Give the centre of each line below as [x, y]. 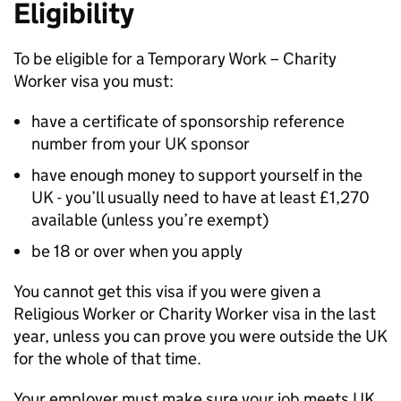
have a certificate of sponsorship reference [188, 121]
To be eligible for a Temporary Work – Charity [175, 59]
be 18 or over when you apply [137, 251]
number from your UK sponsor [141, 144]
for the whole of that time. [107, 358]
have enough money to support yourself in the [197, 175]
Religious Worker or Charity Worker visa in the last [195, 314]
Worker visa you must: [94, 81]
